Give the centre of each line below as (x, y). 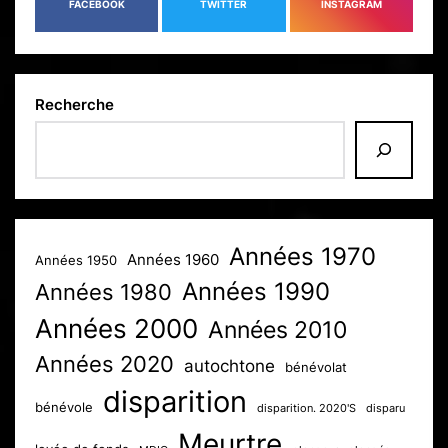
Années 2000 (116, 329)
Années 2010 (277, 330)
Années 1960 (173, 260)
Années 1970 (302, 257)
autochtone (229, 366)
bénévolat (316, 368)
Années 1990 (256, 292)
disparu (385, 409)
